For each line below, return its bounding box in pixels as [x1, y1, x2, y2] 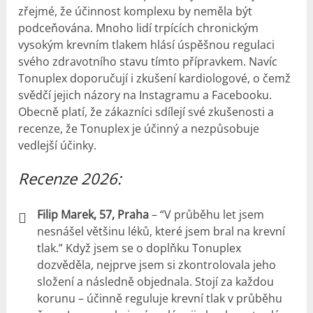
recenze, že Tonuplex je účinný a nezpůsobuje [18, 121, 260, 136]
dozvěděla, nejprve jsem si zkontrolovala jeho [37, 257, 277, 272]
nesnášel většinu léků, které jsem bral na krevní [37, 224, 286, 239]
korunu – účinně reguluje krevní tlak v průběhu [37, 291, 283, 306]
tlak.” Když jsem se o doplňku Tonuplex [37, 240, 242, 256]
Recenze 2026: [18, 168, 122, 189]
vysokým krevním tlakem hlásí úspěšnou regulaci [18, 37, 275, 52]
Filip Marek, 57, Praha [37, 207, 150, 222]
